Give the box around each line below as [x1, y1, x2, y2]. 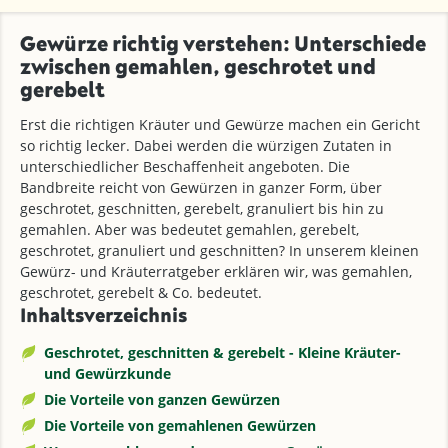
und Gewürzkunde [44, 364, 171, 384]
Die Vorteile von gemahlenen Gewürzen [44, 416, 316, 436]
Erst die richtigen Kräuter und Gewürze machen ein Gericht [20, 115, 420, 135]
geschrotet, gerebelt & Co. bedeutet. [20, 283, 262, 303]
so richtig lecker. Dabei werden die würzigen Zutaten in [20, 136, 392, 156]
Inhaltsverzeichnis [20, 303, 187, 327]
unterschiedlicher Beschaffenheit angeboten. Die [20, 157, 350, 177]
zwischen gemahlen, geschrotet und [20, 54, 376, 79]
